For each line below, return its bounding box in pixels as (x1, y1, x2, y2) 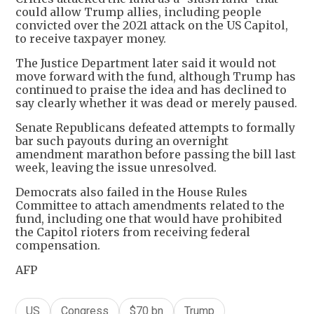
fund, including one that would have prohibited (15, 212, 282, 226)
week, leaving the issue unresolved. (15, 161, 217, 175)
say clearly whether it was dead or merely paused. (15, 96, 297, 111)
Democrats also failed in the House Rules (15, 185, 247, 200)
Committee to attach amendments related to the (15, 198, 285, 213)
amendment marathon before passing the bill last (15, 147, 296, 162)
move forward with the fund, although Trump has (15, 69, 296, 84)
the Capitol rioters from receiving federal (15, 225, 250, 240)
